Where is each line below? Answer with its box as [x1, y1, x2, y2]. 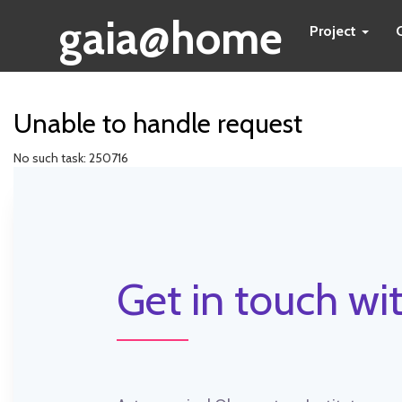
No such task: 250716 [13, 150, 128, 166]
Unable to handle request [13, 107, 302, 140]
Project [310, 22, 360, 39]
